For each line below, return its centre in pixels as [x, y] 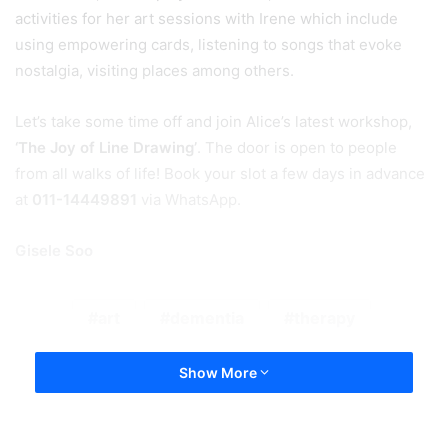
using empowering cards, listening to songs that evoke [208, 44]
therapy [324, 317]
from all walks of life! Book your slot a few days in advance [220, 173]
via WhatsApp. [191, 199]
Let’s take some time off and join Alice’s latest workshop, [213, 121]
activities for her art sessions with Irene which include [206, 18]
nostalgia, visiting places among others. [156, 70]
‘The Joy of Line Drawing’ [106, 147]
